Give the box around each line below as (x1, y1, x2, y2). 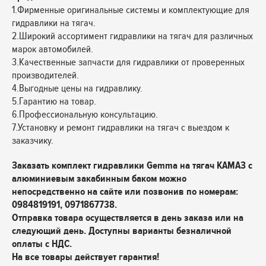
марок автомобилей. (12, 43, 93, 55)
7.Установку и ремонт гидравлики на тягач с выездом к (12, 121, 229, 134)
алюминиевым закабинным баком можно (12, 172, 186, 185)
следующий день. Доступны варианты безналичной (12, 224, 232, 237)
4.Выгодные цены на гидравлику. (12, 82, 142, 94)
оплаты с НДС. (12, 237, 72, 250)
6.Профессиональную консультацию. (12, 108, 158, 121)
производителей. (12, 69, 79, 81)
